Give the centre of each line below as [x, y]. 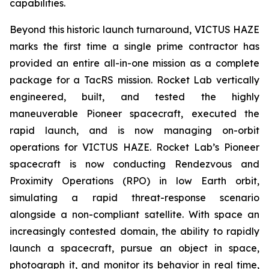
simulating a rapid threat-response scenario [134, 198]
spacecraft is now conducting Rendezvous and [134, 164]
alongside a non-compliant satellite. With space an [134, 214]
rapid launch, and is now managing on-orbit [134, 130]
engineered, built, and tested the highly [134, 97]
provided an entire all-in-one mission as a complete [134, 63]
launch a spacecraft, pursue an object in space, [134, 248]
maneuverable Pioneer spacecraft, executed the [134, 113]
